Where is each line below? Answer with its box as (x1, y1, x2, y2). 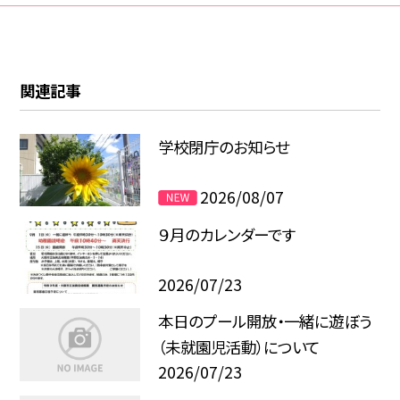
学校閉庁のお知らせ (157, 135, 289, 158)
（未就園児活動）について (157, 336, 320, 359)
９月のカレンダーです (157, 222, 296, 246)
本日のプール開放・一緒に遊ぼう (157, 310, 371, 333)
